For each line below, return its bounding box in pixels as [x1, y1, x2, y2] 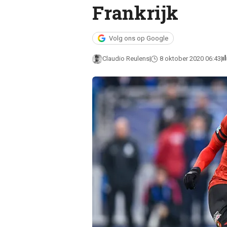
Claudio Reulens [102, 55, 149, 62]
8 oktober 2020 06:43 [159, 55, 221, 62]
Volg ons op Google [108, 34, 168, 42]
